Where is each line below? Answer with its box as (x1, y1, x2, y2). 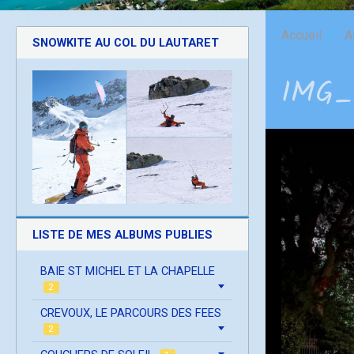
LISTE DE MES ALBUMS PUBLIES (32, 227, 213, 242)
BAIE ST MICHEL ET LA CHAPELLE (40, 263, 215, 278)
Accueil (281, 27, 322, 43)
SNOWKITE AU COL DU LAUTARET (32, 35, 219, 50)
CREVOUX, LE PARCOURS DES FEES (40, 305, 221, 320)
